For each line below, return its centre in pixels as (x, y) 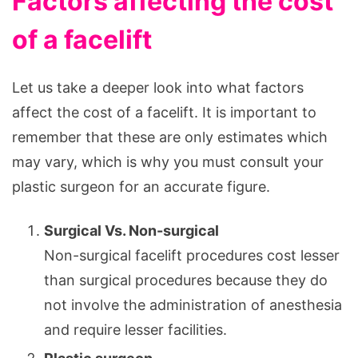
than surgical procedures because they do (186, 280)
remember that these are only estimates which (170, 137)
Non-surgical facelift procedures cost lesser (192, 255)
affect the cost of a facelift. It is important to (164, 112)
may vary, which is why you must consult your (168, 161)
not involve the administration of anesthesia (193, 304)
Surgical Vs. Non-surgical (131, 230)
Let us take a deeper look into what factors (158, 87)
